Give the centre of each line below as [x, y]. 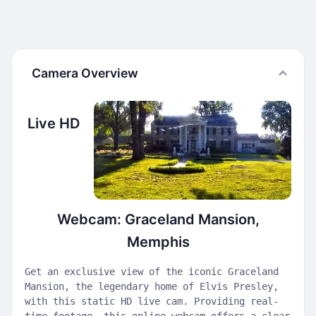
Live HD [54, 123]
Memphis [158, 242]
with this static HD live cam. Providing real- [152, 301]
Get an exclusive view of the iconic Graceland [152, 272]
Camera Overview [85, 73]
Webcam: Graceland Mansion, [158, 219]
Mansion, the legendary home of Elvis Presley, [152, 286]
